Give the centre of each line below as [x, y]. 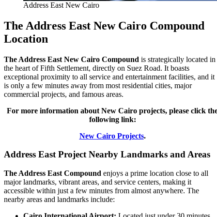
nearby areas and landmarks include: [59, 199]
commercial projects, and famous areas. [64, 94]
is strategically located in [177, 59]
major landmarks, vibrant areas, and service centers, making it [98, 182]
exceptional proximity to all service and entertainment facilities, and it [109, 77]
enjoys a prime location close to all [155, 173]
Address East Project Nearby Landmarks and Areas [107, 155]
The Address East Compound [53, 173]
